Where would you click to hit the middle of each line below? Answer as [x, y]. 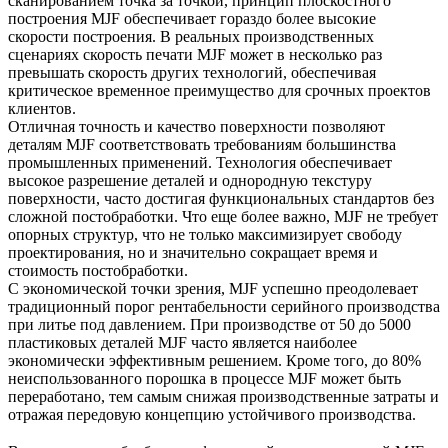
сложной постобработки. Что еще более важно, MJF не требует [223, 216]
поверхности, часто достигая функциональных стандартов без [221, 198]
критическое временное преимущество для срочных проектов [219, 90]
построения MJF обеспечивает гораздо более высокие [192, 18]
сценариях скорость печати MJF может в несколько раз [195, 54]
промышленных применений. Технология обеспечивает [200, 162]
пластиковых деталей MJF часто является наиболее [182, 342]
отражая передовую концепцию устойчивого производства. [212, 414]
